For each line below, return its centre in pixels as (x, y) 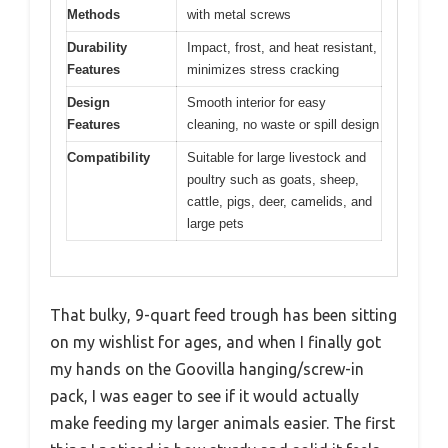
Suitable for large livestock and (276, 158)
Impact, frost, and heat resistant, (282, 48)
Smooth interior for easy (256, 103)
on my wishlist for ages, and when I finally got (215, 341)
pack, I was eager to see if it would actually (204, 395)
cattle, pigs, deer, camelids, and (279, 202)
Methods (93, 15)
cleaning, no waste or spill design (283, 125)
